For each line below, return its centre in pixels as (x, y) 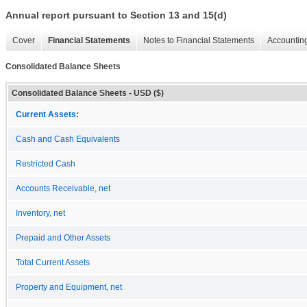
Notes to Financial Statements (199, 41)
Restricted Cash (46, 163)
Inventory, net (40, 213)
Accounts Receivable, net (63, 188)
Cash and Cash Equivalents (68, 139)
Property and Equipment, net (69, 287)
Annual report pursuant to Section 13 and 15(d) (116, 15)
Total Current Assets (53, 262)
